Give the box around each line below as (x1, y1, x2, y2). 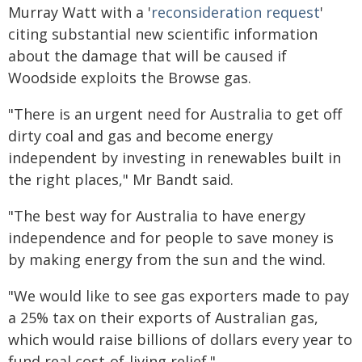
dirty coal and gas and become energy (8, 126, 273, 145)
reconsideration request (151, 2, 320, 22)
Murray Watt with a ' (8, 2, 151, 22)
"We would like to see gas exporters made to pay (8, 286, 349, 305)
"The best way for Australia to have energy (8, 206, 305, 225)
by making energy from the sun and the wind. (8, 250, 326, 269)
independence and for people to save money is (8, 228, 334, 247)
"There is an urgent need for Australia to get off (8, 104, 342, 124)
